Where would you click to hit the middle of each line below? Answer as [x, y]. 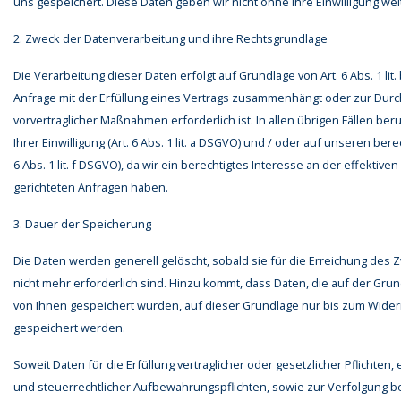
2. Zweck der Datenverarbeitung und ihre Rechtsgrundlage [171, 39]
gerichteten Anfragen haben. [91, 188]
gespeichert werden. [69, 328]
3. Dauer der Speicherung [82, 224]
